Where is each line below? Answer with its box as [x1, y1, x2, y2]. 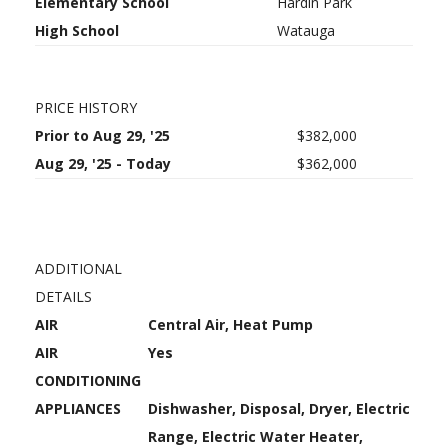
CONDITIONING [35, 371, 141, 390]
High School [35, 21, 119, 40]
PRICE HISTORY [35, 98, 137, 117]
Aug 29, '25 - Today [35, 154, 171, 173]
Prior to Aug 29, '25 [35, 126, 170, 145]
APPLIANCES [35, 399, 121, 418]
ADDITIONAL [35, 259, 122, 278]
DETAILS [35, 287, 92, 306]
